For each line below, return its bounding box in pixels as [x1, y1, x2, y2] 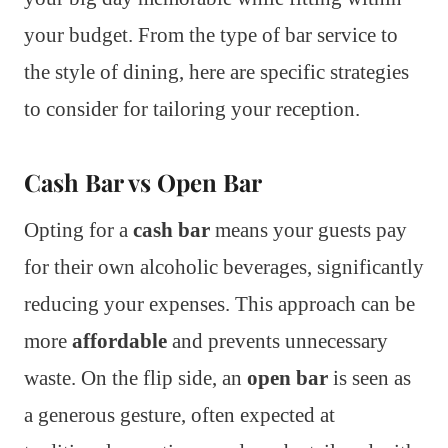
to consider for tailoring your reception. [24, 97, 360, 122]
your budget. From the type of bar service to [24, 23, 398, 48]
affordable [72, 329, 167, 354]
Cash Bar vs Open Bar [24, 166, 262, 199]
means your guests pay [210, 218, 407, 243]
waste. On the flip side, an [24, 366, 247, 391]
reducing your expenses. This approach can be [24, 292, 415, 317]
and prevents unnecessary [167, 329, 388, 354]
